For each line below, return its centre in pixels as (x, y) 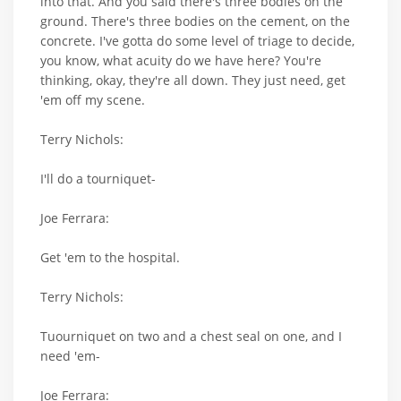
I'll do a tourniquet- (98, 179)
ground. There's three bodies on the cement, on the (195, 21)
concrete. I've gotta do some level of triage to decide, (197, 41)
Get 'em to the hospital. (110, 258)
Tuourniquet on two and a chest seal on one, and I (191, 337)
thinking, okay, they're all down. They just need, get (193, 81)
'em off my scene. (93, 100)
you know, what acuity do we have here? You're (181, 61)
